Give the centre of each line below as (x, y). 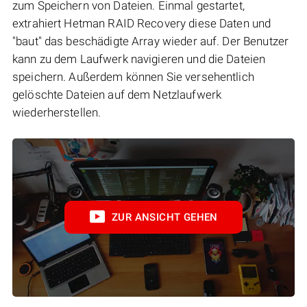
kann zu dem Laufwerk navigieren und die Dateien (139, 59)
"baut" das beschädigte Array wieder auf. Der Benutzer (151, 41)
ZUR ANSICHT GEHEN (165, 218)
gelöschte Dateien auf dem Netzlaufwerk (117, 94)
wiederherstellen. (57, 112)
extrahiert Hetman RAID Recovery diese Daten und (142, 23)
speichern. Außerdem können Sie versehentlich (133, 76)
